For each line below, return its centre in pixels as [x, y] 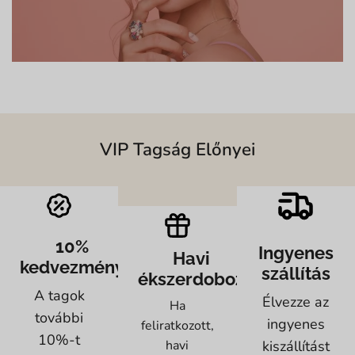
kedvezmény [72, 267]
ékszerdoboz [191, 279]
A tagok [59, 296]
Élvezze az [296, 302]
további [59, 318]
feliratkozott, [177, 326]
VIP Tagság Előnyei [177, 149]
